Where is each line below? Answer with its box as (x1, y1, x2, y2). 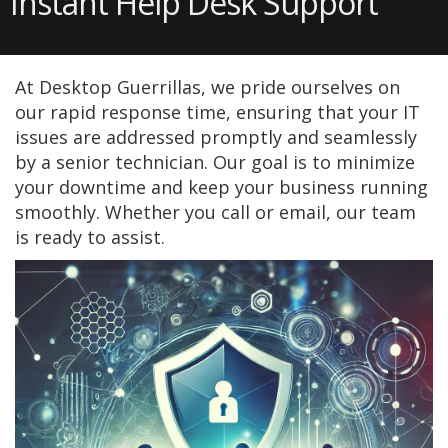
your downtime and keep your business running (15, 175, 428, 199)
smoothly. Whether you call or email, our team (15, 200, 416, 224)
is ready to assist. (15, 225, 165, 249)
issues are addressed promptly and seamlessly (15, 125, 417, 149)
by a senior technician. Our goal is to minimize (15, 150, 415, 174)
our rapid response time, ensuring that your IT (15, 100, 420, 124)
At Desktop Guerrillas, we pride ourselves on (15, 75, 400, 99)
